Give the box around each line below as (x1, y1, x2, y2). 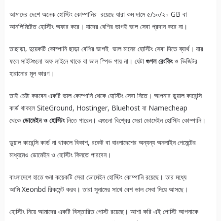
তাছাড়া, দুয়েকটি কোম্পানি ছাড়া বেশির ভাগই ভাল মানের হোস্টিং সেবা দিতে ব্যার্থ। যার (9, 44, 203, 54)
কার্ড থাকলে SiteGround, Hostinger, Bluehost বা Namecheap (9, 103, 187, 113)
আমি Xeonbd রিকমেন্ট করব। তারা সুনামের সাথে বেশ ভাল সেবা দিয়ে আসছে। (9, 184, 188, 194)
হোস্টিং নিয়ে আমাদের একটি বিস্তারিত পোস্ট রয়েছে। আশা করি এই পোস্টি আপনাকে (9, 207, 198, 217)
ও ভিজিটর (172, 56, 197, 66)
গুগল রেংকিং (146, 56, 173, 66)
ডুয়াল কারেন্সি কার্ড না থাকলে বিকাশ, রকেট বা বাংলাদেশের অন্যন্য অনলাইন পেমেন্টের (9, 138, 196, 147)
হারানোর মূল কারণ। (9, 69, 54, 78)
